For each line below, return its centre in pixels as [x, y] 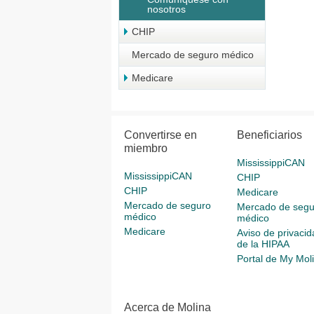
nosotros [166, 9]
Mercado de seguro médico [193, 55]
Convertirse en [161, 135]
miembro [146, 148]
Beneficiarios [269, 135]
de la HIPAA [263, 244]
